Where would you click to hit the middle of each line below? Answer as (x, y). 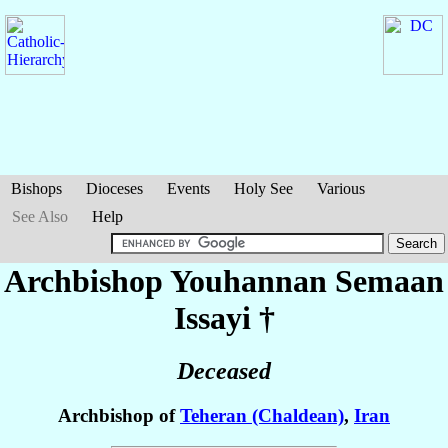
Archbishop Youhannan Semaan (224, 281)
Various (341, 188)
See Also (40, 216)
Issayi (212, 318)
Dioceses (114, 188)
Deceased (224, 371)
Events (188, 188)
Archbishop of (119, 416)
